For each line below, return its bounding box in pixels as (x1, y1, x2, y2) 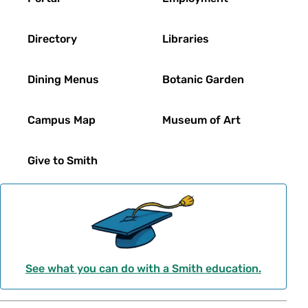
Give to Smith (27, 153, 98, 167)
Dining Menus (27, 72, 99, 86)
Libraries (162, 32, 210, 45)
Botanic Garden (162, 72, 245, 86)
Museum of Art (162, 113, 241, 126)
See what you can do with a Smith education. (25, 262, 261, 276)
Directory (27, 32, 77, 45)
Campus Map (27, 113, 96, 126)
